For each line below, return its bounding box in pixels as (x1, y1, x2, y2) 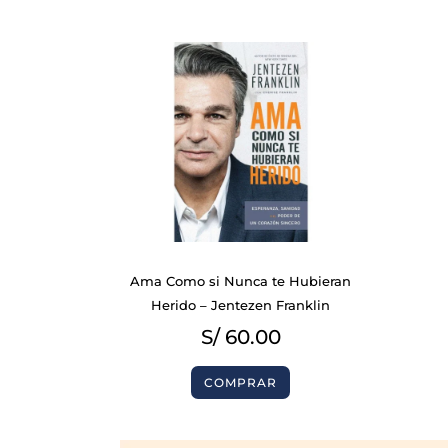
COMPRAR (204, 374, 278, 390)
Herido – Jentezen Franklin (151, 297, 331, 314)
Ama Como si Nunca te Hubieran (130, 273, 352, 290)
